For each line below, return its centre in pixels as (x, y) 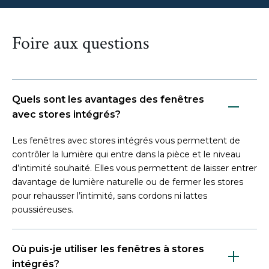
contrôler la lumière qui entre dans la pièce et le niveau (126, 154)
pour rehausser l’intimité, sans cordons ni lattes (110, 195)
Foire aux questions (81, 43)
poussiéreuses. (43, 209)
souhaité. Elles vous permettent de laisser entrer (156, 168)
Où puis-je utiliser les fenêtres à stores (108, 249)
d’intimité (33, 168)
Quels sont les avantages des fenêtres (108, 99)
